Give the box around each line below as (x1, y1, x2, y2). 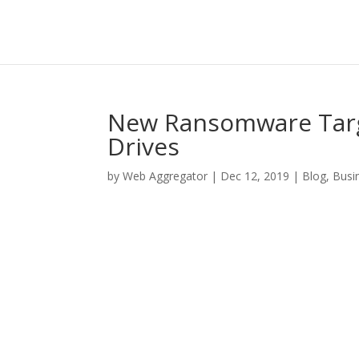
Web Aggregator (123, 168, 208, 184)
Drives (107, 130, 180, 163)
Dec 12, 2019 (220, 168, 290, 184)
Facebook (155, 275, 212, 291)
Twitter (268, 275, 313, 291)
